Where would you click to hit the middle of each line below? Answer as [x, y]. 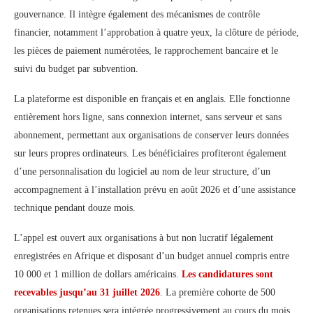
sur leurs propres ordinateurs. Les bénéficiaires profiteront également [150, 154]
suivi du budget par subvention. [76, 69]
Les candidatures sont [227, 275]
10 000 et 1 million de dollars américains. [98, 275]
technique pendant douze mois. [75, 208]
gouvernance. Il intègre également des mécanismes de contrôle [137, 15]
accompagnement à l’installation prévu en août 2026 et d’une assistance [155, 190]
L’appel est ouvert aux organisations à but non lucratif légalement [144, 238]
